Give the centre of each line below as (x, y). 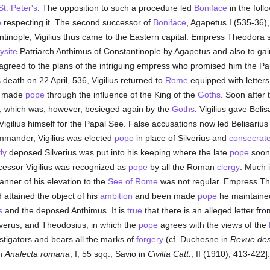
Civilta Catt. (169, 254)
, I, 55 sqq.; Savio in (108, 254)
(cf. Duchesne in (196, 239)
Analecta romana (37, 254)
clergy (228, 167)
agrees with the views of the (213, 225)
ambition (116, 196)
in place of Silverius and (181, 138)
